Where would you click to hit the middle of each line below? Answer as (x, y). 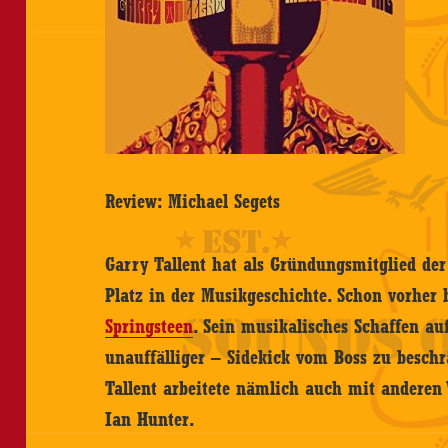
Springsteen (149, 326)
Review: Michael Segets (193, 201)
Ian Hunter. (150, 419)
